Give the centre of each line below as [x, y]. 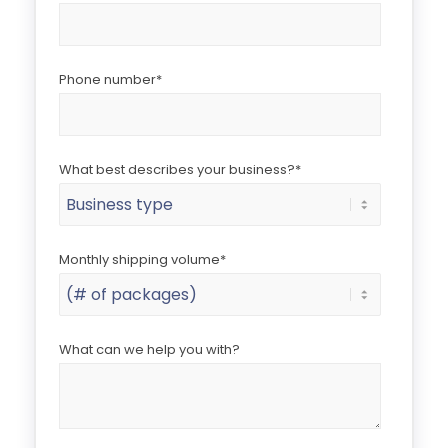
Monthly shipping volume [140, 260]
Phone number [108, 80]
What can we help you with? [150, 350]
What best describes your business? [177, 170]
